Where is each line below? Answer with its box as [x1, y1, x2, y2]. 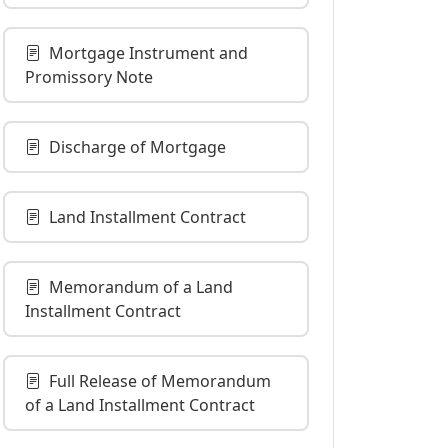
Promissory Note [25, 66, 153, 88]
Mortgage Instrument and [49, 42, 248, 64]
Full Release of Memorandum [49, 370, 271, 392]
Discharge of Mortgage [49, 136, 226, 158]
